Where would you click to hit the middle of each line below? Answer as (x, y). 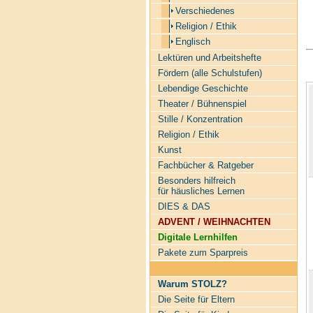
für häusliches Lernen (201, 191)
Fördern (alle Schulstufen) (210, 73)
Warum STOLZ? (192, 284)
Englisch (192, 42)
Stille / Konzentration (200, 119)
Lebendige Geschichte (203, 88)
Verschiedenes (205, 11)
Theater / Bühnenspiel (202, 104)
